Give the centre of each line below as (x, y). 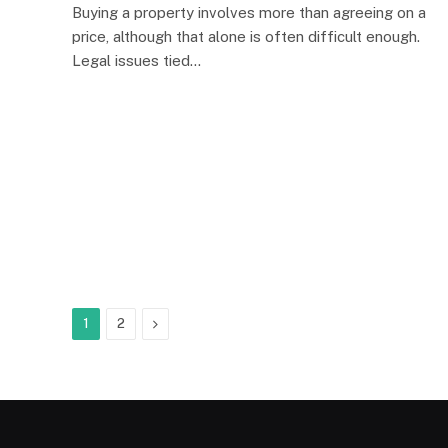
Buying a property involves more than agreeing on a (249, 12)
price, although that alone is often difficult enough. (246, 36)
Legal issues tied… (136, 60)
